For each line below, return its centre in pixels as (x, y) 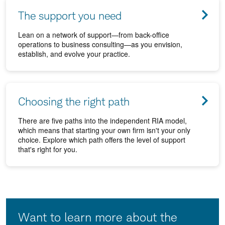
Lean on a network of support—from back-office (94, 34)
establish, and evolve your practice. (74, 53)
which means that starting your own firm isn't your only (104, 130)
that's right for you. (48, 149)
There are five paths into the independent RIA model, (102, 120)
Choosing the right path (74, 101)
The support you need (70, 15)
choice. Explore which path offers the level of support (102, 139)
